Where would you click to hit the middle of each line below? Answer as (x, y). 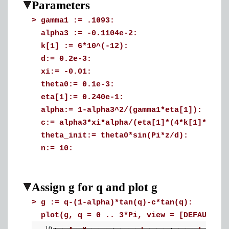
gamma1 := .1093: (78, 21)
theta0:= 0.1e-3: (78, 85)
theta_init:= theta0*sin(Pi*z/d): (114, 136)
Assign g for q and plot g (95, 187)
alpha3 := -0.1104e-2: (89, 33)
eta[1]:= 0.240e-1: (82, 97)
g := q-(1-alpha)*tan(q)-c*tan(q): (117, 203)
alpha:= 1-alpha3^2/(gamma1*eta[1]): (121, 110)
